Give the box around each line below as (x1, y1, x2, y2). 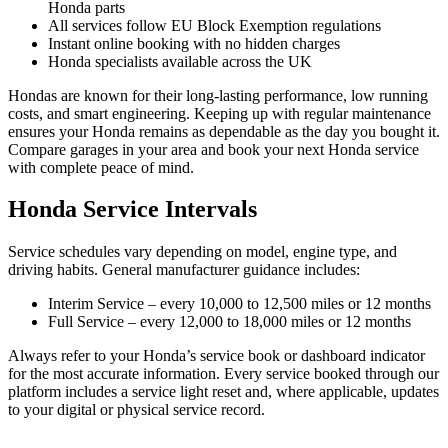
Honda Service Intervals (8, 196, 257, 223)
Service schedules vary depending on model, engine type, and (8, 243, 397, 261)
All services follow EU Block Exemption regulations (48, 16, 381, 34)
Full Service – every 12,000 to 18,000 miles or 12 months (48, 313, 411, 331)
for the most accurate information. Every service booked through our (8, 365, 439, 383)
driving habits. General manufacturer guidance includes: (8, 261, 360, 279)
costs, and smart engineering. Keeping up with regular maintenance (8, 104, 431, 122)
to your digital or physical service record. (8, 401, 265, 419)
